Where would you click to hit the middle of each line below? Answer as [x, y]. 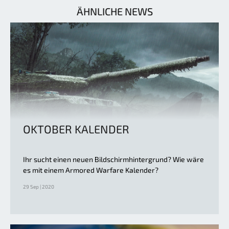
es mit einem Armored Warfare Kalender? [91, 170]
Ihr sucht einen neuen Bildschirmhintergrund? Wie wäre [113, 159]
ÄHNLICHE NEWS [114, 11]
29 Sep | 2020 [39, 186]
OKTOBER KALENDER [76, 129]
